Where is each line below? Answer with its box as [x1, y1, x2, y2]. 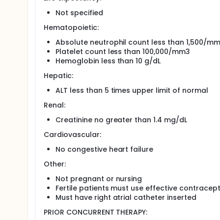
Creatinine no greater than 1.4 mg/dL [55, 115, 187, 125]
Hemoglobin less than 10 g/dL [55, 56, 161, 66]
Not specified [55, 8, 103, 18]
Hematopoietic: [44, 23, 99, 32]
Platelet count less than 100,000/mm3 [55, 47, 190, 56]
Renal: [44, 100, 65, 110]
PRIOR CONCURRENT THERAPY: [44, 207, 148, 217]
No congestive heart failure [55, 144, 154, 154]
